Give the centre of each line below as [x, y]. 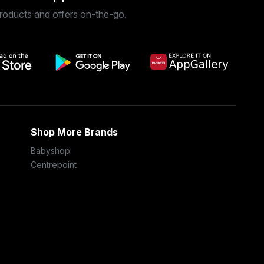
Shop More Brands [74, 132]
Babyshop [50, 151]
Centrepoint [54, 165]
